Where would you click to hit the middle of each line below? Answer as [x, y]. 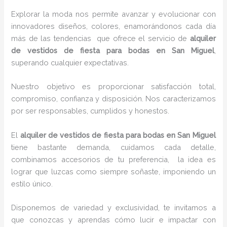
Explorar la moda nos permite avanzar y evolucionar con [113, 14]
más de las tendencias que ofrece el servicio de [101, 39]
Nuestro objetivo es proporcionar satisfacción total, [113, 87]
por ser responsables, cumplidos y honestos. [90, 111]
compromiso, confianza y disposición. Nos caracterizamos [113, 99]
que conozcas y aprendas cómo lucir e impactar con [113, 220]
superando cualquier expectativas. [70, 63]
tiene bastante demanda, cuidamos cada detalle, [113, 147]
